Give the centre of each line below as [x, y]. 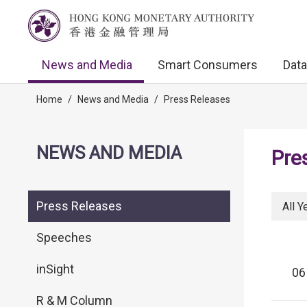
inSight [55, 269]
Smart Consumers [208, 65]
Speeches [64, 237]
